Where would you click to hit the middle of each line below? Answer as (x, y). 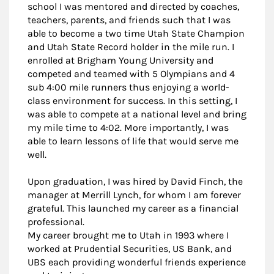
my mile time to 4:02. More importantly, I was (128, 127)
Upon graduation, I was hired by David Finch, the (135, 181)
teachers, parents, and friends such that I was (129, 20)
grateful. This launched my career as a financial (133, 208)
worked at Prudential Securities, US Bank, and (130, 248)
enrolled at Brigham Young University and (120, 60)
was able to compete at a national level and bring (137, 114)
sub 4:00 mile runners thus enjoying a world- (128, 87)
